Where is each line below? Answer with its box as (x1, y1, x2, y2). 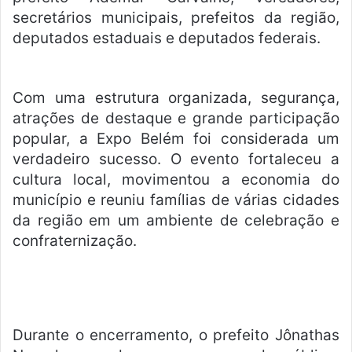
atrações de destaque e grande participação (13, 109, 339, 128)
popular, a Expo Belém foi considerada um (13, 130, 339, 148)
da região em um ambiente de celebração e (13, 211, 339, 230)
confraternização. (13, 232, 137, 251)
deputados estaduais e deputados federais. (13, 29, 321, 48)
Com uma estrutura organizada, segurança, (13, 89, 339, 108)
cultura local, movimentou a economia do (13, 170, 339, 189)
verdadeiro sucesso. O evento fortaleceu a (13, 150, 339, 169)
